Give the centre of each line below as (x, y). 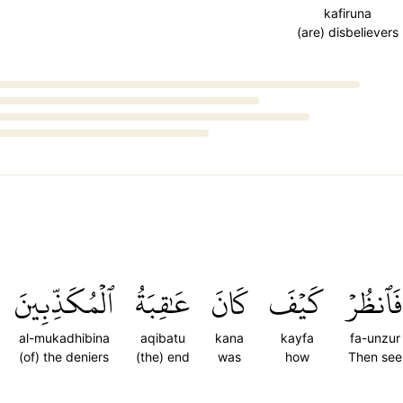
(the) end (162, 357)
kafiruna (348, 13)
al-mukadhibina (64, 338)
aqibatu (162, 338)
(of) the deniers (64, 357)
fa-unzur (375, 338)
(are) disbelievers (348, 32)
